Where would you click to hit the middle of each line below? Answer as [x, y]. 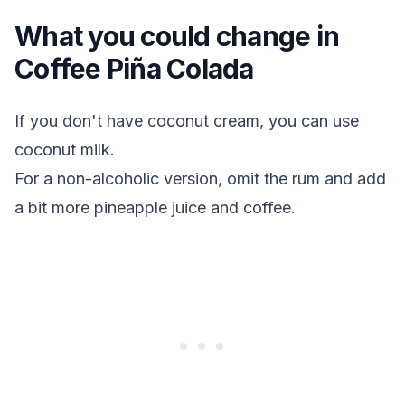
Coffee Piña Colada [134, 69]
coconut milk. [65, 150]
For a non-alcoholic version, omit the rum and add [200, 179]
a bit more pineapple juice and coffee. [155, 207]
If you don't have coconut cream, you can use [187, 121]
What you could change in [177, 36]
